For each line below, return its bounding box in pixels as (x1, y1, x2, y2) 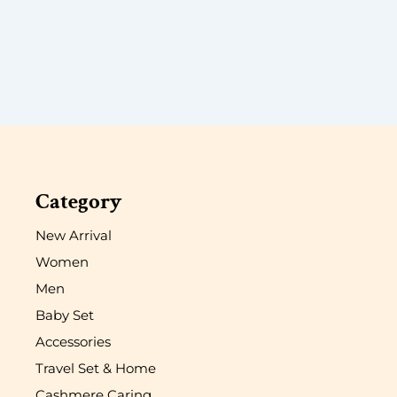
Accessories (35, 332, 111, 350)
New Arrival (35, 226, 112, 244)
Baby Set (35, 306, 94, 323)
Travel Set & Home (35, 359, 156, 377)
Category (35, 186, 121, 216)
